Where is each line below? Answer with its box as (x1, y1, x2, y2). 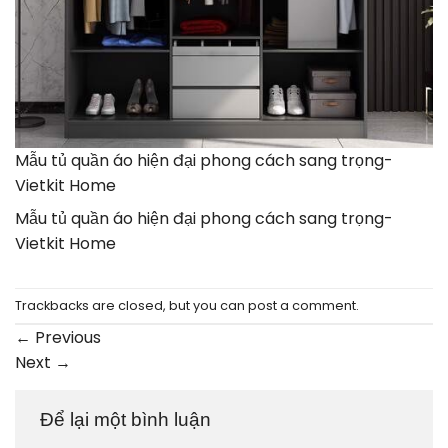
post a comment (248, 296, 356, 314)
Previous (31, 326, 101, 350)
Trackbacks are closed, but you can (15, 296, 248, 314)
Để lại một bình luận (40, 409, 216, 431)
